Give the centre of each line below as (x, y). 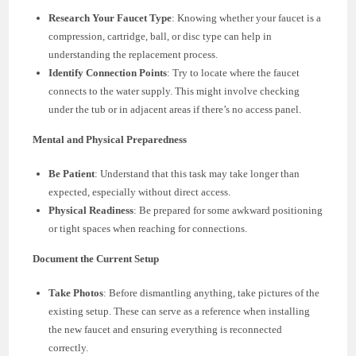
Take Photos (76, 292)
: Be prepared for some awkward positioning (228, 210)
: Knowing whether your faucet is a (247, 17)
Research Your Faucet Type (110, 17)
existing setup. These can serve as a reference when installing (180, 311)
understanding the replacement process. (133, 54)
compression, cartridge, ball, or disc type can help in (161, 36)
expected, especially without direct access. (140, 192)
